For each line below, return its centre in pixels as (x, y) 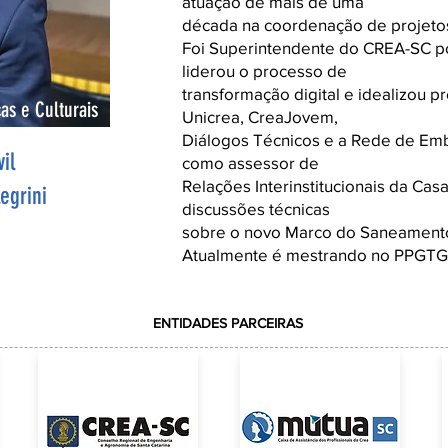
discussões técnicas (256, 208)
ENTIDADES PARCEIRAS (228, 323)
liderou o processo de (264, 70)
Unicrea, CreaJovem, (260, 116)
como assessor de (250, 162)
